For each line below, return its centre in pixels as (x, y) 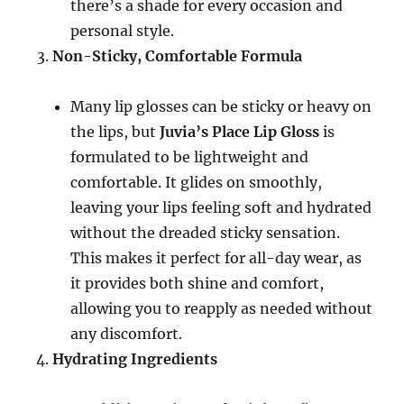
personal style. (123, 31)
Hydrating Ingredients (135, 359)
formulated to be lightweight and (190, 157)
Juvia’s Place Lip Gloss (240, 132)
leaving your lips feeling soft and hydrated (221, 207)
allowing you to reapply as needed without (222, 308)
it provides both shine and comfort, (197, 283)
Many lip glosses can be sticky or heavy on (221, 106)
